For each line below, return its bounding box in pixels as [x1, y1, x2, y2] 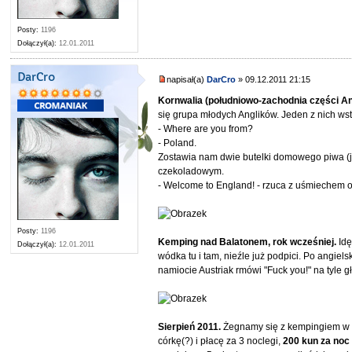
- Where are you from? [158, 123, 254, 134]
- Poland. [158, 137, 197, 148]
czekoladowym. [158, 165, 225, 177]
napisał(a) [167, 75, 207, 85]
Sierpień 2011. [158, 321, 224, 332]
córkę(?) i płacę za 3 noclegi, [158, 335, 284, 346]
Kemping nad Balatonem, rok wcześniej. [158, 236, 339, 247]
